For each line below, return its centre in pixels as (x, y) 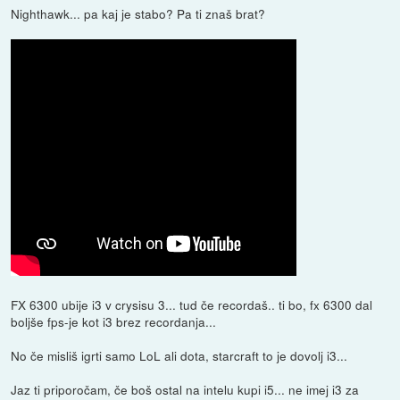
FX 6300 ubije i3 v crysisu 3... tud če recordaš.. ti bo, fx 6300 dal (192, 304)
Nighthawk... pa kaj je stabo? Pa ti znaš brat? (138, 13)
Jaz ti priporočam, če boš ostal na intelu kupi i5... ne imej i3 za (185, 389)
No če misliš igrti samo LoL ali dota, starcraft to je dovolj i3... (179, 355)
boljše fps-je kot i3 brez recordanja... (114, 321)
